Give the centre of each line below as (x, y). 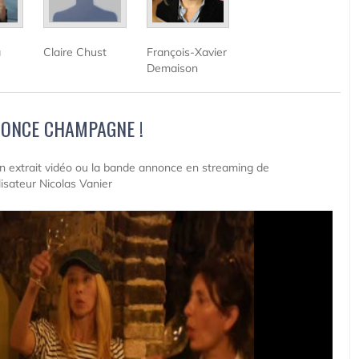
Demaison (172, 69)
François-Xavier (186, 52)
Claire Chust (75, 52)
